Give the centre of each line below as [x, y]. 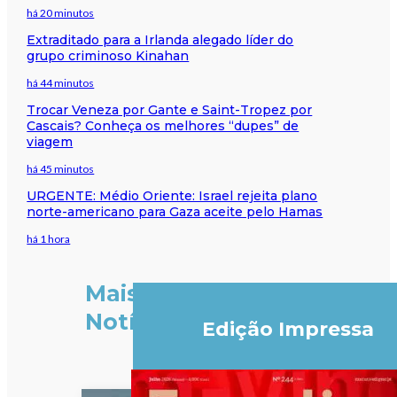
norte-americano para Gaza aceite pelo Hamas [175, 211]
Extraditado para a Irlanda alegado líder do [160, 39]
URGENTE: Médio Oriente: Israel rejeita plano [172, 195]
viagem [50, 141]
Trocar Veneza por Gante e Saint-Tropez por [170, 109]
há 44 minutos [61, 82]
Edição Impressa [288, 330]
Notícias [133, 322]
